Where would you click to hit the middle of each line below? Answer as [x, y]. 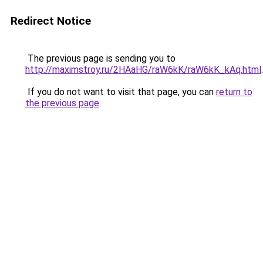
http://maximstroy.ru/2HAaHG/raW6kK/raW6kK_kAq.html [143, 70]
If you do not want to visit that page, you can [121, 92]
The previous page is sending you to [100, 58]
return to [234, 92]
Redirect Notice [51, 21]
